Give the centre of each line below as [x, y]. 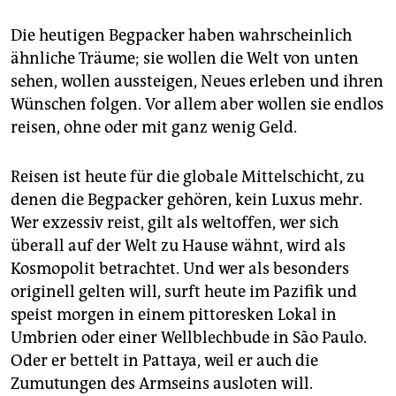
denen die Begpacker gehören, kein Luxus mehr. [187, 199]
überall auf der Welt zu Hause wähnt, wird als [178, 245]
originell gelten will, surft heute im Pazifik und [184, 291]
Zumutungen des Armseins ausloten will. [162, 383]
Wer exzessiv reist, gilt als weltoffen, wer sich [175, 222]
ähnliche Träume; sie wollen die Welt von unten [185, 58]
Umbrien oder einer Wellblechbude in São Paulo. [189, 337]
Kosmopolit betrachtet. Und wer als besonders [180, 268]
